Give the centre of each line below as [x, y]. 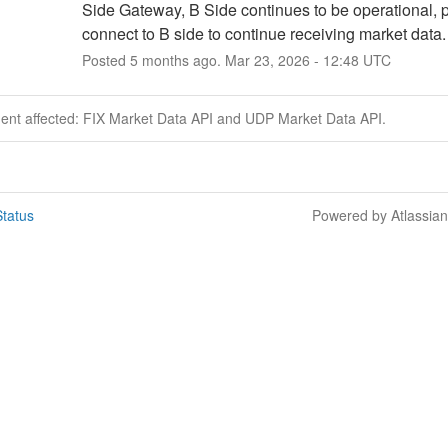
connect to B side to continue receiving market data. [263, 33]
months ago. [181, 59]
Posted [105, 59]
